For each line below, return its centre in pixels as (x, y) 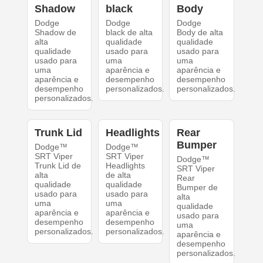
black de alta (129, 33)
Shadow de (55, 33)
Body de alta (200, 33)
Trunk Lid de (58, 166)
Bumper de (198, 188)
